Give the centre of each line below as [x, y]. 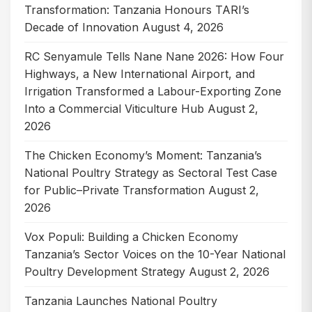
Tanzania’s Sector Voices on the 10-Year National [155, 254]
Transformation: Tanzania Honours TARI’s [137, 9]
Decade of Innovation [81, 27]
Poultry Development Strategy [105, 271]
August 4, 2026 [183, 27]
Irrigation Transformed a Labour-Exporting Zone [153, 91]
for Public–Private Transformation [115, 190]
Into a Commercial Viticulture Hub [114, 108]
